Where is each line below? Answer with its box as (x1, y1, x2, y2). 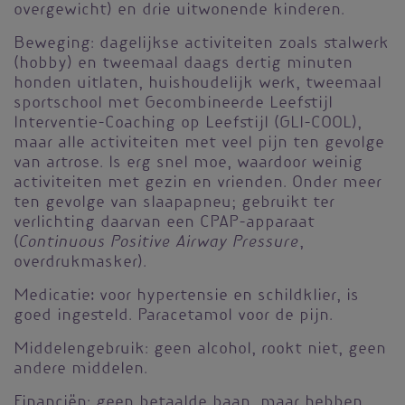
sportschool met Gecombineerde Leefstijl (14, 97, 333, 112)
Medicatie (14, 289, 90, 305)
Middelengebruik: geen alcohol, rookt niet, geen (14, 343, 386, 358)
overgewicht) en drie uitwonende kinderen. (14, 4, 344, 19)
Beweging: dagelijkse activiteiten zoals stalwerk (14, 37, 389, 52)
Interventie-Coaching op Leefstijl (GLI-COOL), (14, 117, 362, 132)
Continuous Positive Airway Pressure (19, 235, 299, 251)
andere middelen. (14, 363, 147, 378)
